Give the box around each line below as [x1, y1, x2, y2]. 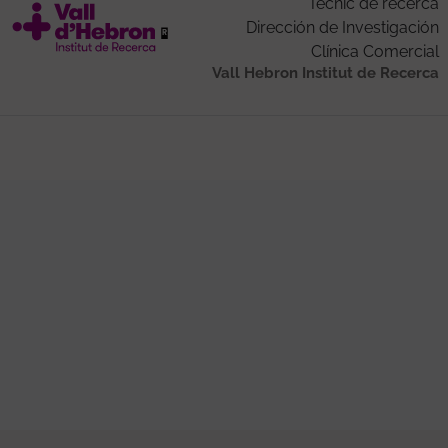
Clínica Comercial [310, 41, 439, 61]
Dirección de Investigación [245, 17, 439, 37]
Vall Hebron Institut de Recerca [211, 63, 439, 82]
